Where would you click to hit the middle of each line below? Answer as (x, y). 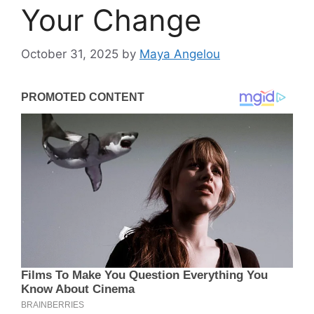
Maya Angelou (180, 54)
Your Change (111, 20)
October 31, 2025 (70, 54)
